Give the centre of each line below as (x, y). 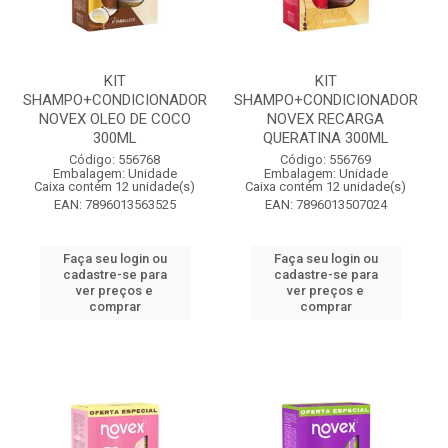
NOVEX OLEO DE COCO (114, 119)
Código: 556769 (325, 159)
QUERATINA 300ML (325, 138)
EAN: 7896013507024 (325, 204)
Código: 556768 (114, 159)
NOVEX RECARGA (325, 119)
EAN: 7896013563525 (114, 204)
